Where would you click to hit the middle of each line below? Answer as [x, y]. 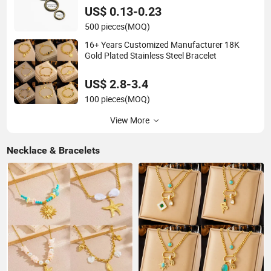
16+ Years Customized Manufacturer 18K [162, 45]
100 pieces [105, 99]
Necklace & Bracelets [54, 150]
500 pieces [105, 26]
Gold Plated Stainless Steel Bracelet [151, 56]
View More [129, 120]
